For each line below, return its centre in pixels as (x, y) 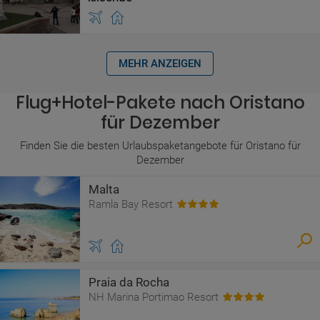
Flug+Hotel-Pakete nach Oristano (160, 102)
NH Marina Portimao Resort (154, 297)
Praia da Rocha (129, 282)
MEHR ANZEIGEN (160, 64)
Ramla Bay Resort (131, 204)
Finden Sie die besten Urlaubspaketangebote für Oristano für (160, 146)
